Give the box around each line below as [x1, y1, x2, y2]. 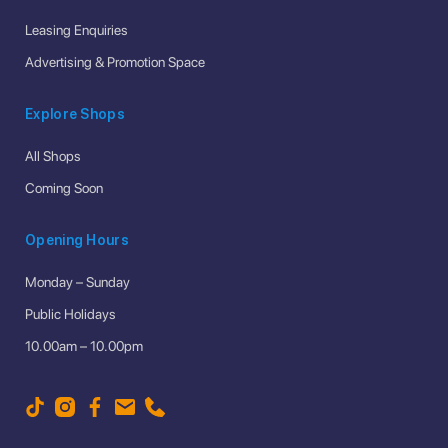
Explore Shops [25, 105, 125, 122]
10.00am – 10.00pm [25, 337, 143, 354]
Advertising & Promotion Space [25, 53, 205, 70]
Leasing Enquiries [25, 21, 128, 38]
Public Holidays [25, 305, 116, 322]
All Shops [25, 147, 81, 164]
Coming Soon [25, 179, 103, 196]
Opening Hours [25, 231, 129, 248]
